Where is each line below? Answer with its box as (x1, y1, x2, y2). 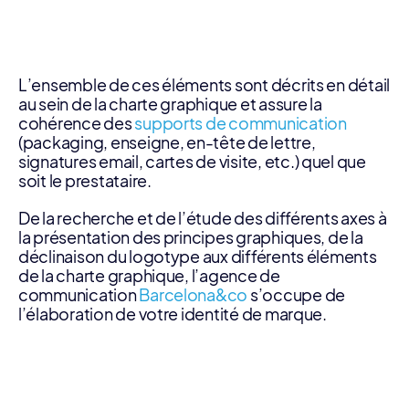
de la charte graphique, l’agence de (18, 266, 280, 287)
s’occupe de (247, 285, 346, 306)
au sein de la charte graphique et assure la (18, 94, 322, 115)
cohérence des (18, 113, 135, 134)
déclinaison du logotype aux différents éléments (18, 246, 377, 267)
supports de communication (134, 113, 347, 134)
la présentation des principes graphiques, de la (18, 227, 363, 248)
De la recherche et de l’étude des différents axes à (18, 208, 387, 229)
